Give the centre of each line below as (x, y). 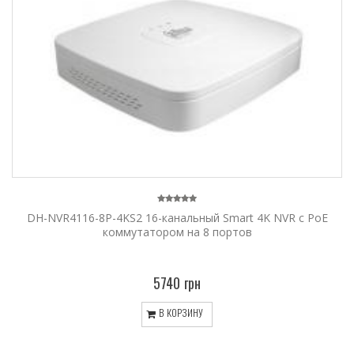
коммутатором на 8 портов (177, 232)
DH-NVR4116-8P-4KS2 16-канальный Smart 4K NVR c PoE (177, 217)
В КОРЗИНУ (180, 313)
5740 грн (177, 282)
